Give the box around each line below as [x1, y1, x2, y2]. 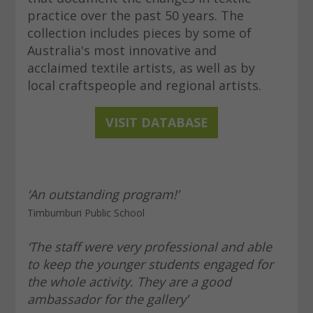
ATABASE [150, 114, 208, 131]
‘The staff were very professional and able [27, 238, 272, 256]
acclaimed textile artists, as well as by [27, 59, 255, 77]
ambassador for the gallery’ [27, 291, 188, 308]
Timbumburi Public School [27, 206, 145, 220]
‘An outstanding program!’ [27, 186, 179, 203]
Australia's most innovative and [27, 42, 217, 59]
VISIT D [105, 114, 151, 131]
